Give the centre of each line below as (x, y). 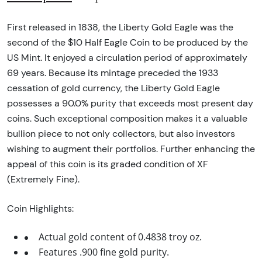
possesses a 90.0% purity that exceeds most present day (130, 103)
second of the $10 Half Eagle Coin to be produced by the (127, 42)
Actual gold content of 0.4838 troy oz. (120, 237)
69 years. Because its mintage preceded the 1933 (113, 73)
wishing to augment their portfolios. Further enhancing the (131, 149)
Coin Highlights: (40, 208)
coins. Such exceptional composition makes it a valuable (127, 118)
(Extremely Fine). (43, 179)
